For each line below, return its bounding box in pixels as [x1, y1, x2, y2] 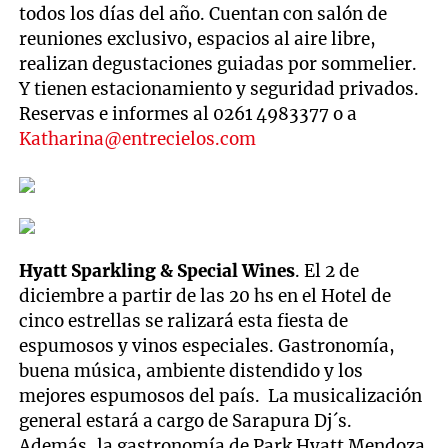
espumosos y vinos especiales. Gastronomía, [19, 334, 396, 357]
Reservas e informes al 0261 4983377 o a [19, 102, 358, 125]
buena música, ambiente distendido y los [19, 359, 364, 382]
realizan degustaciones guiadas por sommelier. [19, 52, 418, 75]
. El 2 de [295, 259, 360, 282]
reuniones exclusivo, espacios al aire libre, [19, 27, 377, 50]
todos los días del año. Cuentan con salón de [19, 2, 388, 25]
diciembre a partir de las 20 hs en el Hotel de [19, 284, 392, 307]
